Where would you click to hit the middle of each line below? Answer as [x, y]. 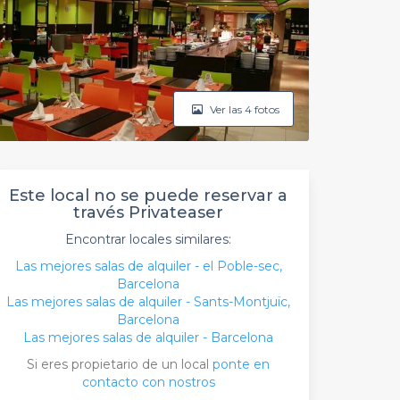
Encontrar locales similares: [148, 239]
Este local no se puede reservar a [148, 196]
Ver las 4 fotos [243, 109]
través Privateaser [148, 212]
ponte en [241, 364]
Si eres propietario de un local [120, 364]
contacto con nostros [148, 382]
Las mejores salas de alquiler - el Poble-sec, [148, 266]
